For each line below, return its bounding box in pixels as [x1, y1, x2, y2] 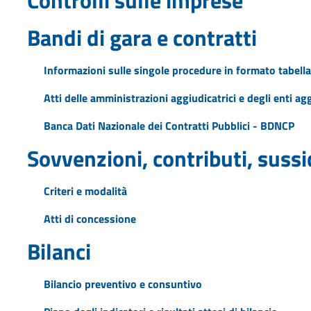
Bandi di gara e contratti [26, 20, 257, 54]
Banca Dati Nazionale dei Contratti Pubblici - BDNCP [43, 117, 294, 134]
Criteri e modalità [43, 182, 127, 199]
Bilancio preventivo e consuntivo [43, 275, 202, 292]
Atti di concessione [43, 210, 136, 227]
